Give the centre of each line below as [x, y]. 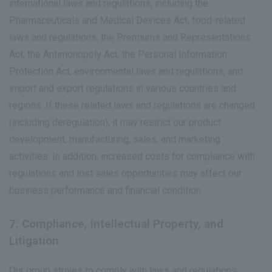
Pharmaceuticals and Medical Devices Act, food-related [127, 21]
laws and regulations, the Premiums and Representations [130, 38]
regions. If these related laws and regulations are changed [132, 106]
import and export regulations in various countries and [123, 89]
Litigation [34, 241]
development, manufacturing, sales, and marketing [115, 140]
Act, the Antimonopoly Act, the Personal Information [118, 55]
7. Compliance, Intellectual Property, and [116, 224]
